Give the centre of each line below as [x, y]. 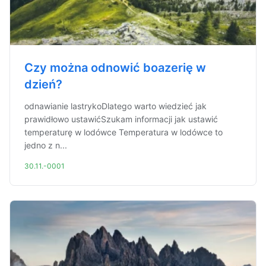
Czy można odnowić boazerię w [115, 68]
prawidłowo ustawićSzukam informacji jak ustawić [121, 119]
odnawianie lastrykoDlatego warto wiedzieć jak [115, 106]
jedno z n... [46, 145]
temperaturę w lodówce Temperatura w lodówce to [123, 132]
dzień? [43, 84]
